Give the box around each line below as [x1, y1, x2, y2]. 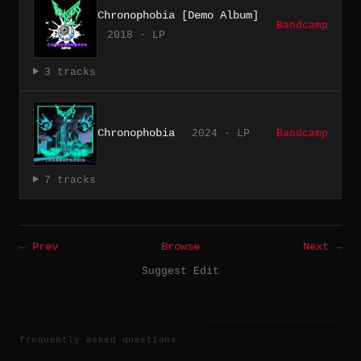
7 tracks [44, 173, 96, 186]
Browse [161, 240, 200, 253]
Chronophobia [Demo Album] [98, 8, 259, 22]
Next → [303, 240, 342, 253]
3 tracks [44, 65, 96, 78]
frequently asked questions [19, 334, 176, 345]
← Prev [19, 240, 58, 253]
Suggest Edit [142, 264, 219, 277]
